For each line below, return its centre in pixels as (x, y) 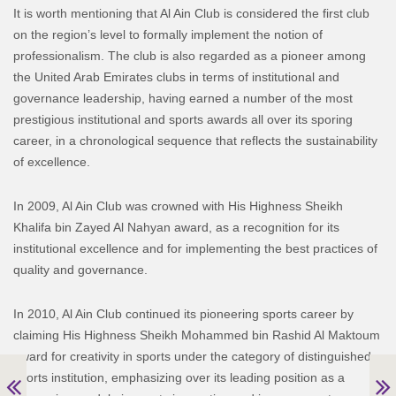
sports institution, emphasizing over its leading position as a (179, 377)
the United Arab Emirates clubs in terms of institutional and (176, 76)
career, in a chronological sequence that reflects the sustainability (195, 140)
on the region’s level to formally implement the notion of (168, 34)
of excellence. (52, 161)
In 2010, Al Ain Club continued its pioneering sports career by (183, 313)
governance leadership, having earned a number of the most (183, 98)
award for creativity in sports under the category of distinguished (192, 356)
